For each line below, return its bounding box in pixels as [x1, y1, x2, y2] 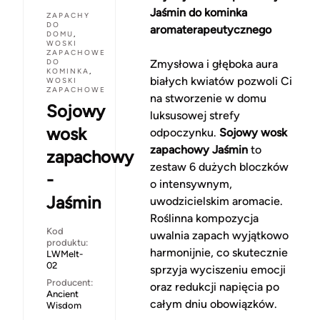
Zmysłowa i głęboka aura [149, 57, 278, 71]
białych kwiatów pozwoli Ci [149, 74, 292, 89]
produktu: [46, 237, 88, 249]
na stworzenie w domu [149, 91, 266, 106]
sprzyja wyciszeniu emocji [149, 263, 286, 277]
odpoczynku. [149, 126, 219, 140]
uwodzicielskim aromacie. [149, 194, 283, 209]
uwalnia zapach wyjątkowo [149, 229, 289, 243]
